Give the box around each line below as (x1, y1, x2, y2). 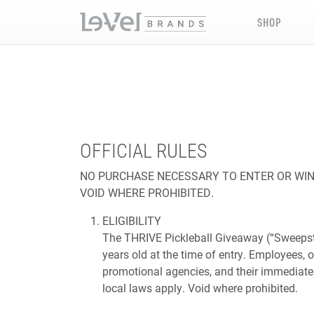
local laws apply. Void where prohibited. (102, 280, 298, 295)
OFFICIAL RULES (80, 137, 207, 163)
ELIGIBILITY (102, 213, 161, 228)
